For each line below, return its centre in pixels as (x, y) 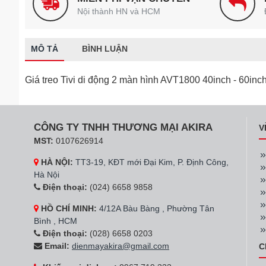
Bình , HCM (56, 221)
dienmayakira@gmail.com (121, 246)
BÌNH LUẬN (105, 49)
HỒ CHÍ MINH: (68, 208)
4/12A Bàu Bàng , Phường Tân (157, 208)
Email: (56, 246)
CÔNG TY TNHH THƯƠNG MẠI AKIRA (123, 127)
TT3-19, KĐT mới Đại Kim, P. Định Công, (152, 162)
